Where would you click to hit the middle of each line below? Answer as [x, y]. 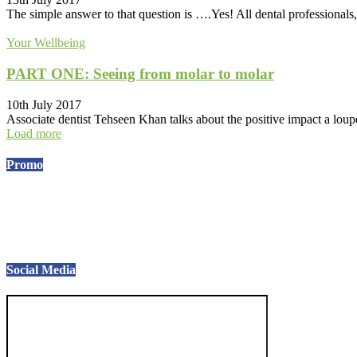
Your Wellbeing [46, 43]
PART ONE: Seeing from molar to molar [140, 73]
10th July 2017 [44, 104]
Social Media [41, 270]
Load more [34, 133]
